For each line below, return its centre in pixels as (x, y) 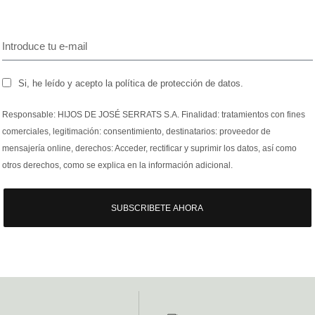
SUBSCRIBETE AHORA (157, 208)
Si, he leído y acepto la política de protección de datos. (131, 83)
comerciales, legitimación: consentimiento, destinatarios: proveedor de (137, 132)
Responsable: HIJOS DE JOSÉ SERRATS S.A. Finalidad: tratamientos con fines (154, 115)
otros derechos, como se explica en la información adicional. (118, 166)
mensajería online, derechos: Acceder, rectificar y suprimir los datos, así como (150, 149)
